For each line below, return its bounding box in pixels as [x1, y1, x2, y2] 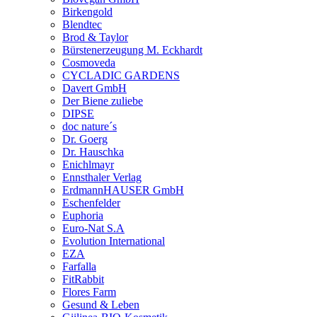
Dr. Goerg [62, 132, 108, 145]
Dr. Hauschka [62, 145, 124, 158]
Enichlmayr [62, 158, 114, 171]
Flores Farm [62, 285, 116, 298]
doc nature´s [62, 120, 117, 132]
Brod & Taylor [62, 30, 128, 43]
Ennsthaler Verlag [62, 171, 142, 183]
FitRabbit [62, 272, 104, 285]
